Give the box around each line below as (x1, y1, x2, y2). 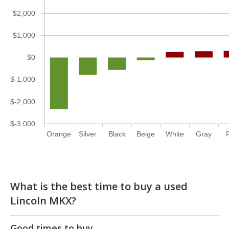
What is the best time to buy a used (10, 179, 188, 194)
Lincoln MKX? (10, 194, 76, 208)
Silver (79, 130, 97, 139)
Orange (47, 130, 72, 139)
